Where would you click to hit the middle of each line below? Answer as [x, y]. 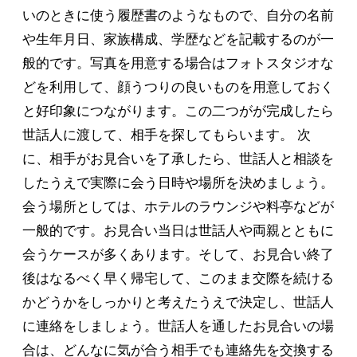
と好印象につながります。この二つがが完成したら [178, 112]
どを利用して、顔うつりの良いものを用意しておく [178, 88]
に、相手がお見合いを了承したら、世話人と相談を [178, 159]
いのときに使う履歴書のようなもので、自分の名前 [178, 16]
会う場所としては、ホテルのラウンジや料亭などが [178, 207]
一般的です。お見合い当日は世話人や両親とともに [178, 231]
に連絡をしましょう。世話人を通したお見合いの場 [178, 327]
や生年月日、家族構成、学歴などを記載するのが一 [178, 40]
